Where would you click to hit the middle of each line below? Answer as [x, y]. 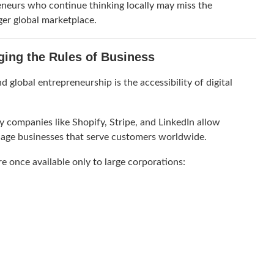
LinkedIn [176, 123]
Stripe [122, 123]
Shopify [88, 123]
